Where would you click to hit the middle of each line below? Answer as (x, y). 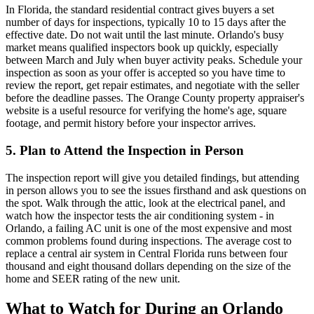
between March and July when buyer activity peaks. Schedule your (154, 60)
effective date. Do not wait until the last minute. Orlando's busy (145, 35)
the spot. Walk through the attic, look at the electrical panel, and (145, 203)
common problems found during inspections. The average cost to (149, 240)
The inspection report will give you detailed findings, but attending (152, 177)
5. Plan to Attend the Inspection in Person (125, 150)
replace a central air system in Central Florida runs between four (146, 253)
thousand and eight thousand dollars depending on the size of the (148, 266)
